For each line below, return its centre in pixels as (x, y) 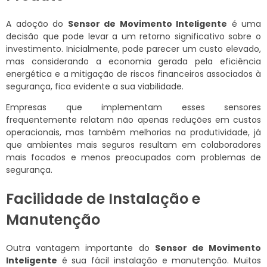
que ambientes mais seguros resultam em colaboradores (133, 145)
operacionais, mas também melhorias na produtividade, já (133, 133)
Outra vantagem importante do (80, 248)
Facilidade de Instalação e (103, 199)
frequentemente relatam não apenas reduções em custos (133, 120)
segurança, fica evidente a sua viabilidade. (95, 87)
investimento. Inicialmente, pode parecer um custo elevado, (133, 49)
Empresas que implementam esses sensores (133, 108)
